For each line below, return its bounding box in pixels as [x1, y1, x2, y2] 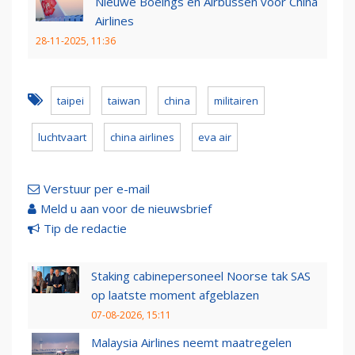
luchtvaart [38, 130, 86, 145]
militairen [214, 94, 258, 109]
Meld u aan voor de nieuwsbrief [40, 200, 212, 217]
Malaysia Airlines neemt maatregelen [91, 334, 292, 351]
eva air [198, 130, 231, 145]
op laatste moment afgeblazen [91, 287, 259, 303]
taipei [57, 94, 84, 109]
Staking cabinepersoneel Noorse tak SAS [91, 268, 311, 284]
